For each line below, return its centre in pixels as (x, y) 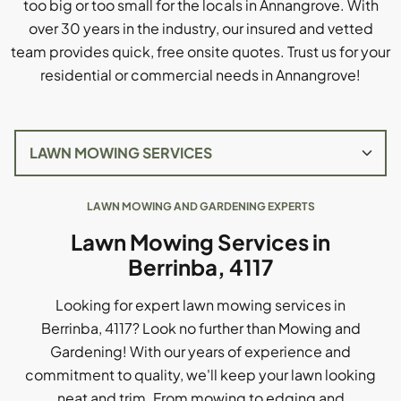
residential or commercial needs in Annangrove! (200, 75)
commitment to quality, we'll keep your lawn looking (200, 375)
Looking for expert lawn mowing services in (200, 305)
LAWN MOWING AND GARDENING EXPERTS (200, 206)
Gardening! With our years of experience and (200, 351)
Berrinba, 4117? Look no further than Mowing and (200, 328)
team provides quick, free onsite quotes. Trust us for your (200, 51)
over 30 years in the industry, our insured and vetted (200, 28)
